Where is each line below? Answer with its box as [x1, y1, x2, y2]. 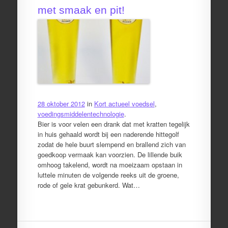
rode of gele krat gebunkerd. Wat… [37, 180, 140, 190]
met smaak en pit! [37, 4, 125, 16]
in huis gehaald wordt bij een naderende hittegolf [37, 129, 179, 139]
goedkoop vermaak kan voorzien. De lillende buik [37, 150, 182, 159]
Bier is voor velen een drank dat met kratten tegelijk [37, 119, 190, 129]
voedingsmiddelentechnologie [37, 109, 124, 119]
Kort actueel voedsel [94, 99, 155, 108]
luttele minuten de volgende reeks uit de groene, [37, 170, 179, 180]
